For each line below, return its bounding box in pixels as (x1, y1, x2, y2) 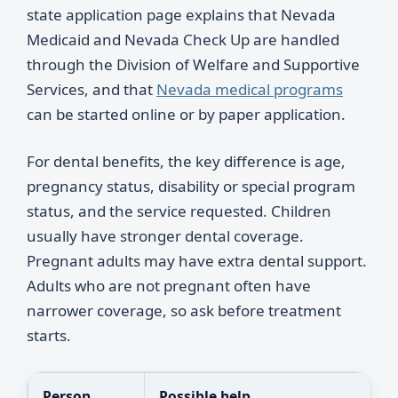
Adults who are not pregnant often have (27, 275, 311, 296)
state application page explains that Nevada (27, 4, 336, 25)
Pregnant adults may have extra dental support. (27, 251, 367, 271)
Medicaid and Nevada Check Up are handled (27, 28, 339, 50)
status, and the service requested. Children (27, 201, 331, 221)
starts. (27, 325, 71, 346)
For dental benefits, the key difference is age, (27, 151, 346, 171)
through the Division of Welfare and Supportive (27, 53, 360, 75)
